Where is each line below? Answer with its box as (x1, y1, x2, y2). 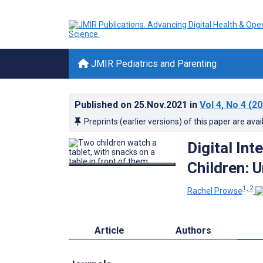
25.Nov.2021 (134, 99, 190, 110)
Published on (75, 99, 134, 110)
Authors (176, 224, 212, 236)
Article (94, 224, 124, 236)
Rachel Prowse (187, 186, 242, 195)
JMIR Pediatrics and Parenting (89, 58, 217, 69)
